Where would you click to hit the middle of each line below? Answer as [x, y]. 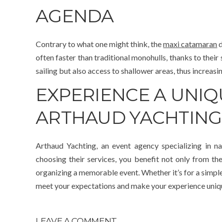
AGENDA [75, 16]
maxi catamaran [190, 44]
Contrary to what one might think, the [100, 44]
